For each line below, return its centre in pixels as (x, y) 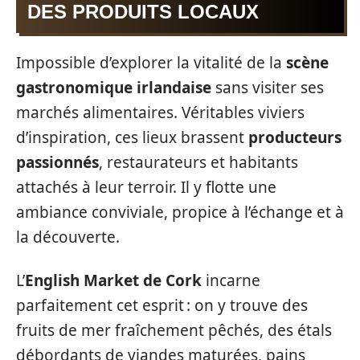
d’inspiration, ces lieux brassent (132, 137)
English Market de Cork (113, 280)
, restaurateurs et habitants (198, 162)
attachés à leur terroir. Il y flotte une (146, 187)
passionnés (57, 162)
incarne (231, 280)
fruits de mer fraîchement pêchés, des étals (174, 330)
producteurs (295, 137)
